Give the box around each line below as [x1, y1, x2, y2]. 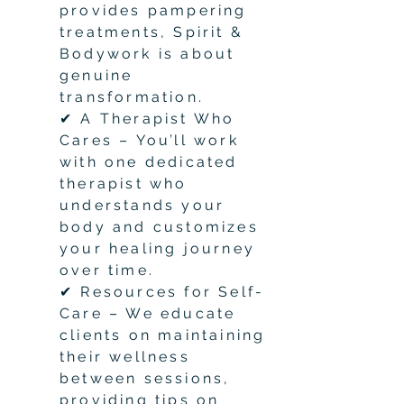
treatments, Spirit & [60, 23, 243, 41]
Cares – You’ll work [60, 131, 239, 149]
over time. [60, 261, 154, 279]
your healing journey [60, 239, 255, 257]
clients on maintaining [60, 326, 266, 344]
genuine [60, 66, 133, 84]
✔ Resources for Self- [60, 282, 265, 300]
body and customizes [60, 217, 259, 235]
